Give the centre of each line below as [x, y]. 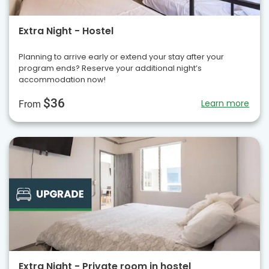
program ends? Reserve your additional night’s [110, 68]
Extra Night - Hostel [66, 31]
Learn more [225, 103]
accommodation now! [62, 79]
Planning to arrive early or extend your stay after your [121, 56]
